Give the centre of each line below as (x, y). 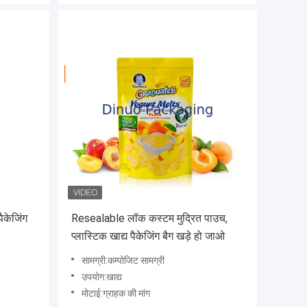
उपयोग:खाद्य (102, 277)
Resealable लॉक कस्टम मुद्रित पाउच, (149, 219)
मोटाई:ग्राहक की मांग (116, 294)
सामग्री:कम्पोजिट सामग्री (123, 261)
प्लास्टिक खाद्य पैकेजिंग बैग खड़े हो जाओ (148, 236)
